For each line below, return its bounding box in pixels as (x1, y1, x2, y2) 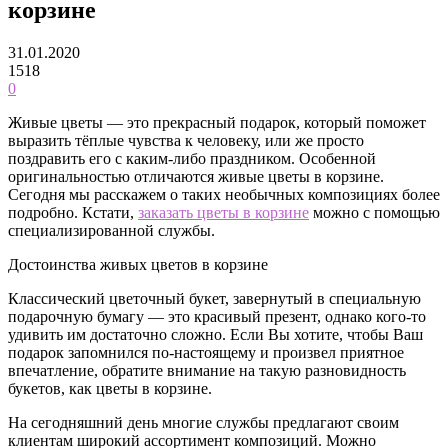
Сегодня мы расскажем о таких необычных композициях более (8, 185, 440, 203)
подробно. (8, 203, 78, 221)
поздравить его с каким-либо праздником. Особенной (8, 149, 376, 167)
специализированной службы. (8, 221, 215, 239)
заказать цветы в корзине (138, 203, 309, 221)
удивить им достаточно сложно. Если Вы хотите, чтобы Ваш (8, 325, 423, 343)
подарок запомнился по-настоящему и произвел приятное (8, 343, 404, 361)
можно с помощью (309, 203, 440, 221)
